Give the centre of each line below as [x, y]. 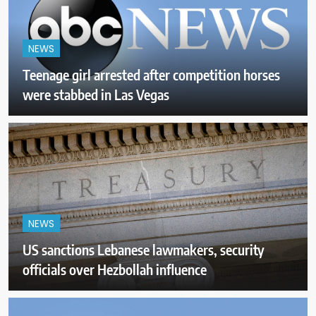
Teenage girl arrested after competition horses [151, 74]
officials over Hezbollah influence [115, 269]
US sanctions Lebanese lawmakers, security [144, 250]
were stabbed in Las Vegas [96, 94]
